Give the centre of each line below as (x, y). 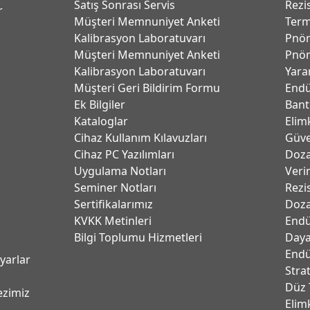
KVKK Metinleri (112, 221)
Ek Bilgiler (99, 104)
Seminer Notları (115, 188)
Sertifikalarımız (113, 204)
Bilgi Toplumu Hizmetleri (138, 237)
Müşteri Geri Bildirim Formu (147, 88)
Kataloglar (101, 121)
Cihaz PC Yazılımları (124, 154)
